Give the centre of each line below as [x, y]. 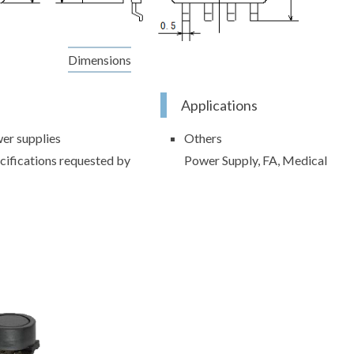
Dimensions [99, 60]
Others [203, 138]
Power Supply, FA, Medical [255, 160]
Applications [219, 105]
